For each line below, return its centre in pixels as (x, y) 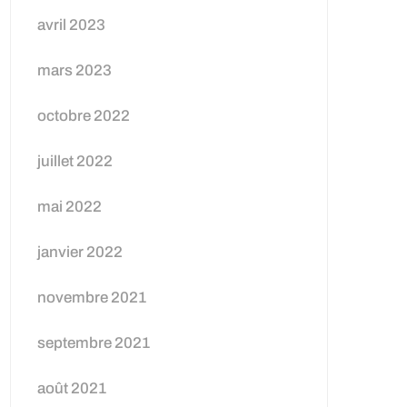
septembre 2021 (94, 343)
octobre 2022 (84, 116)
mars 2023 (74, 70)
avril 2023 (71, 25)
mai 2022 (69, 207)
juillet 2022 (75, 161)
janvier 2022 (80, 252)
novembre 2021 (92, 298)
